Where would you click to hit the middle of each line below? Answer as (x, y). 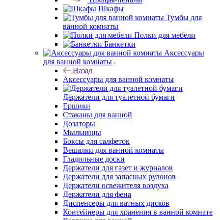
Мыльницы (82, 132)
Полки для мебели (165, 35)
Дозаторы (79, 123)
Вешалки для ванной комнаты (113, 150)
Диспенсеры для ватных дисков (116, 203)
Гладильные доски (94, 159)
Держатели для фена (97, 194)
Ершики (77, 106)
